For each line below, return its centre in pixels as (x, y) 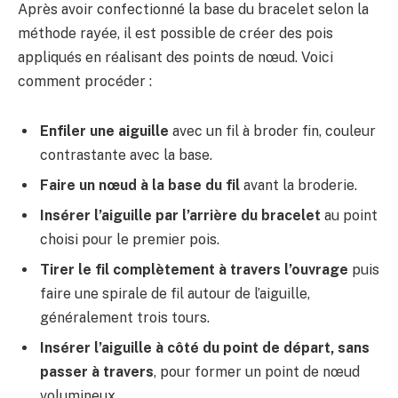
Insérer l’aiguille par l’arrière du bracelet (180, 215)
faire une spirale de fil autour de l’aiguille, (175, 293)
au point (349, 215)
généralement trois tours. (125, 317)
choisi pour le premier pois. (130, 239)
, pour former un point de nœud (257, 371)
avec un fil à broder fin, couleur (272, 131)
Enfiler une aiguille (104, 131)
